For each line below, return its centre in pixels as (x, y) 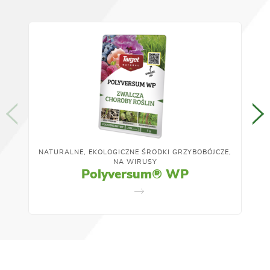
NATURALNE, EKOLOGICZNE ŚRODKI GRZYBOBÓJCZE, (135, 152)
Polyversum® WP (135, 174)
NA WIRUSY (135, 162)
